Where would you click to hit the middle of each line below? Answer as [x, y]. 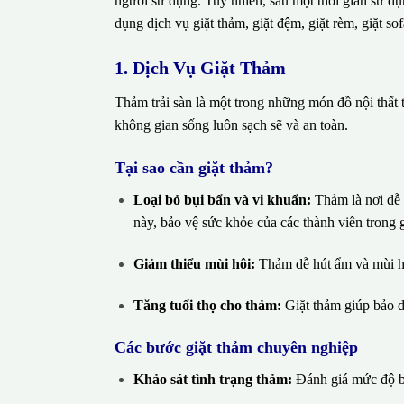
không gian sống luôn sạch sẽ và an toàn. [231, 125]
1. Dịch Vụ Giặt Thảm [200, 68]
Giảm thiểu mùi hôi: [194, 263]
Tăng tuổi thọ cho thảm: [207, 305]
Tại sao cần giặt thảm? [194, 167]
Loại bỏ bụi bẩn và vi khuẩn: [222, 199]
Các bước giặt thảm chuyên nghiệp [236, 348]
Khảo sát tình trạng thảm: [212, 380]
